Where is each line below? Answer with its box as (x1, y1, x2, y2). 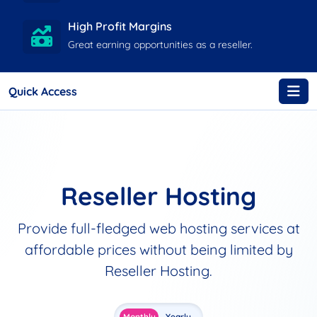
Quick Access (8, 83, 77, 98)
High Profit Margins (67, 18, 172, 33)
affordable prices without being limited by (24, 240, 293, 258)
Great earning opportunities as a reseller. (67, 38, 253, 51)
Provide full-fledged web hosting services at (17, 219, 300, 237)
